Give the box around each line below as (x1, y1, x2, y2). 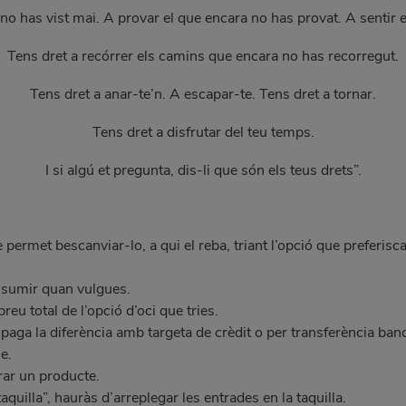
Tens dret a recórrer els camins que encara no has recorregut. (7, 45, 399, 66)
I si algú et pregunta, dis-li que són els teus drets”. (44, 159, 362, 180)
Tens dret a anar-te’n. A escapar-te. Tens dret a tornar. (30, 83, 376, 104)
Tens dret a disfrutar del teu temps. (92, 121, 314, 142)
